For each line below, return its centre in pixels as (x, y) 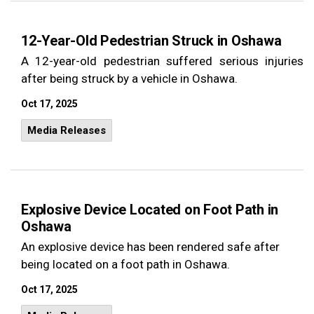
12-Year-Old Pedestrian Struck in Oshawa (151, 41)
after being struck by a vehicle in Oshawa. (129, 78)
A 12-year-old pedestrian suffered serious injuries (162, 61)
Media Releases (67, 130)
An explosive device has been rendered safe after (150, 247)
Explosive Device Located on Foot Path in (150, 210)
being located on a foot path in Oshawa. (125, 264)
